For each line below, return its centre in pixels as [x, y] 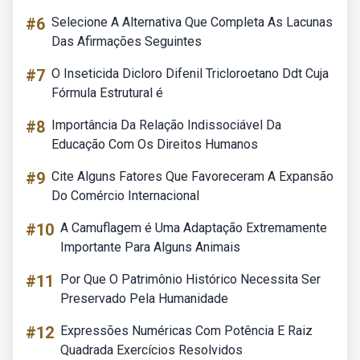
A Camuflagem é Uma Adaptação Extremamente [194, 228]
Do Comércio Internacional [125, 196]
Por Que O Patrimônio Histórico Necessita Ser [190, 279]
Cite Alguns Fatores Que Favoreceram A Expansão [192, 176]
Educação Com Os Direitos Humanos [155, 144]
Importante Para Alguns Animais [150, 247]
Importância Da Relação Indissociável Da [166, 125]
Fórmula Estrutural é [107, 93]
